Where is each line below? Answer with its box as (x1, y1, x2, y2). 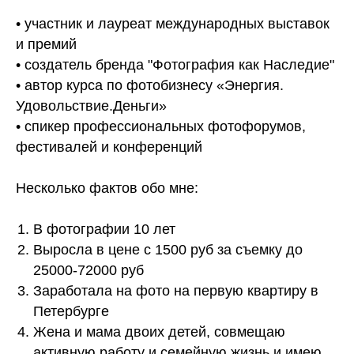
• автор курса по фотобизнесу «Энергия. (16, 77, 284, 94)
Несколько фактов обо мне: (16, 180, 198, 197)
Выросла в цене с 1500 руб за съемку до (33, 242, 303, 258)
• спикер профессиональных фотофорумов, (16, 119, 306, 135)
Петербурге (33, 303, 109, 320)
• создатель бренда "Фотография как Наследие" (16, 57, 334, 73)
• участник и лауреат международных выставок (16, 16, 330, 32)
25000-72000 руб (33, 262, 144, 279)
